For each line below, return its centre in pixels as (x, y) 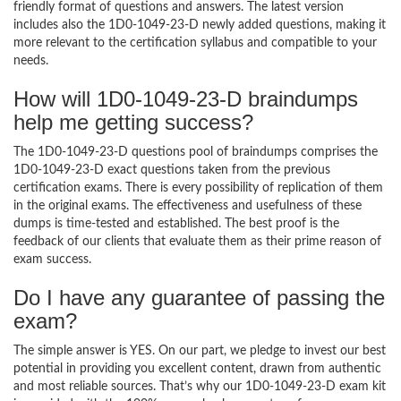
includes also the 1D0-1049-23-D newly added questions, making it (200, 25)
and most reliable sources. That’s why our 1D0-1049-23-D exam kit (200, 387)
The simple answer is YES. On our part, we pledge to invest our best (200, 351)
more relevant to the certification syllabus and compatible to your (195, 43)
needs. (31, 61)
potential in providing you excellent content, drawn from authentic (197, 369)
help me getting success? (133, 122)
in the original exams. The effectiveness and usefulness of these (188, 206)
